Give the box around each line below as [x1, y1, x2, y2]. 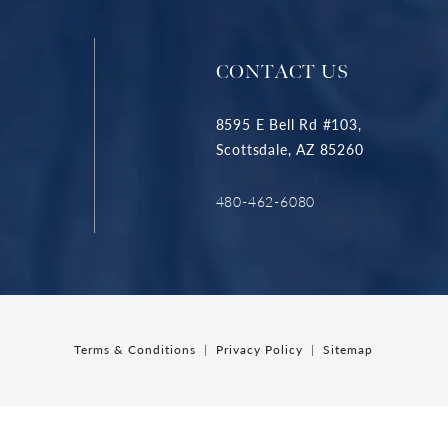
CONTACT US [215, 59, 349, 84]
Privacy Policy [216, 340, 304, 358]
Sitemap [323, 340, 374, 358]
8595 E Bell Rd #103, [215, 114, 362, 135]
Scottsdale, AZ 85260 [215, 139, 364, 160]
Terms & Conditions [74, 340, 197, 358]
